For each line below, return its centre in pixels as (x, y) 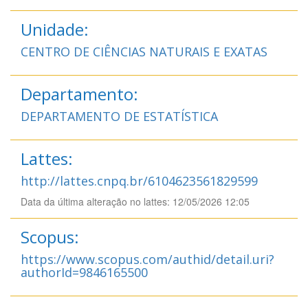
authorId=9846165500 (84, 272)
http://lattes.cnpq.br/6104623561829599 (139, 180)
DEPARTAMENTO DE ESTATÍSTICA (119, 116)
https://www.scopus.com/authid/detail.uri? (147, 259)
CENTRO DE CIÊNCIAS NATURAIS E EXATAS (144, 51)
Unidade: (55, 29)
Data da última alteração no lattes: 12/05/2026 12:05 (135, 201)
